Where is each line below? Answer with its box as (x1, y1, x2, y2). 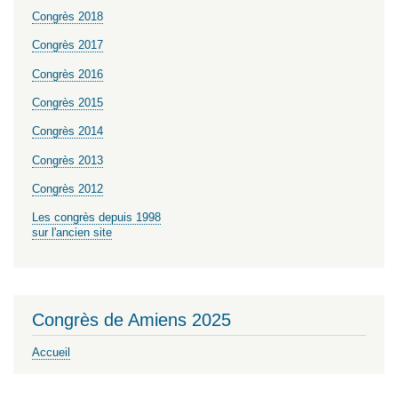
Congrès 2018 (32, 10, 103, 23)
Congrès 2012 (32, 182, 103, 196)
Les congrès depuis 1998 (32, 211, 161, 225)
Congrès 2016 (32, 67, 103, 81)
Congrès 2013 (32, 153, 103, 167)
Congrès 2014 (32, 124, 103, 139)
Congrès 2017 (32, 38, 103, 52)
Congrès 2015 (32, 96, 103, 110)
